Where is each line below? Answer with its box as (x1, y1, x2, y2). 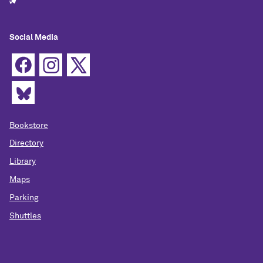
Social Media (9, 33, 58, 42)
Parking (9, 193, 39, 202)
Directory (9, 139, 43, 148)
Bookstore (9, 121, 48, 130)
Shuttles (9, 211, 41, 220)
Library (9, 157, 36, 166)
